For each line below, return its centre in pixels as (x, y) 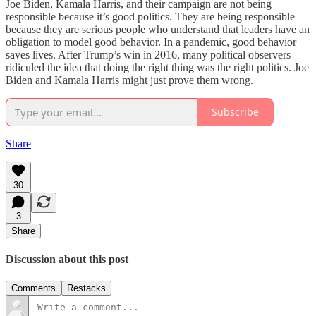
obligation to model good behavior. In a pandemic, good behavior (151, 42)
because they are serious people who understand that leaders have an (158, 29)
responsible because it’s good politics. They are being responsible (150, 16)
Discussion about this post (67, 260)
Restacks (86, 288)
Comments (34, 288)
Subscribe (235, 112)
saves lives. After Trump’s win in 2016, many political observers (148, 54)
